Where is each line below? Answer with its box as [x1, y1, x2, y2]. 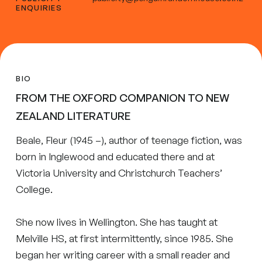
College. [16, 182, 53, 195]
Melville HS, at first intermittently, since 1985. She [16, 232, 234, 244]
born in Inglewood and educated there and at [16, 150, 215, 163]
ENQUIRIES [16, 3, 63, 13]
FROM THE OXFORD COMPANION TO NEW [16, 91, 230, 104]
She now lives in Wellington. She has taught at [16, 215, 218, 228]
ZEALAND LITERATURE [16, 109, 131, 122]
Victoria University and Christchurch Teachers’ [16, 166, 223, 179]
